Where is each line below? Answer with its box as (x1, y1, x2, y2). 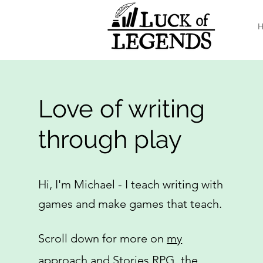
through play (38, 125, 183, 154)
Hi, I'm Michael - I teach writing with (38, 177, 224, 192)
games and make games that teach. (38, 197, 222, 211)
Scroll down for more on (38, 231, 167, 246)
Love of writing (38, 95, 205, 124)
